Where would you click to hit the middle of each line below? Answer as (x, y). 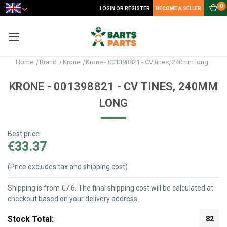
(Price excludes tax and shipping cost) (68, 167)
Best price (24, 134)
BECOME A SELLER (178, 8)
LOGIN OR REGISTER (125, 8)
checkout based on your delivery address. (73, 199)
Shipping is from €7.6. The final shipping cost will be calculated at (110, 188)
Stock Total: (31, 219)
